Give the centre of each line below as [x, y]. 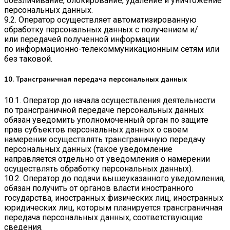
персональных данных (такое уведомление [88, 149]
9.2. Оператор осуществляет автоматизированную [100, 20]
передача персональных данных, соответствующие [103, 218]
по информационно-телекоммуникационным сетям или [112, 49]
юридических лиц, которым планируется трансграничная [113, 208]
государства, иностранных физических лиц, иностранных [114, 198]
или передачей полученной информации [82, 39]
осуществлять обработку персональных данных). [99, 169]
